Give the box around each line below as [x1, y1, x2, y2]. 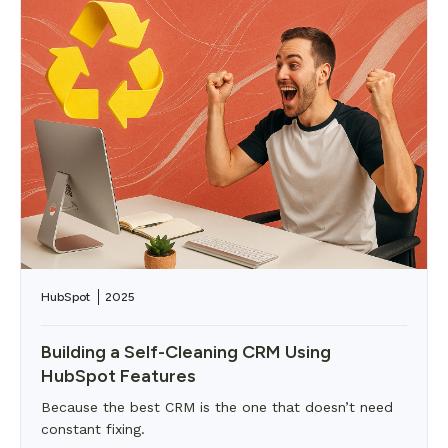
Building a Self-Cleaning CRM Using [41, 341, 331, 363]
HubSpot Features [41, 365, 196, 387]
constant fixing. [41, 421, 145, 437]
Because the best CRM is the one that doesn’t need [41, 399, 393, 415]
